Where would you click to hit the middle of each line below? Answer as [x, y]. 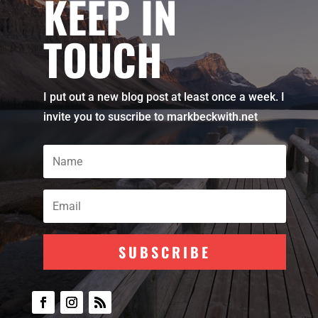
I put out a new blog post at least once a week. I [164, 97]
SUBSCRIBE [164, 252]
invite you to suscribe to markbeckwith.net [150, 117]
